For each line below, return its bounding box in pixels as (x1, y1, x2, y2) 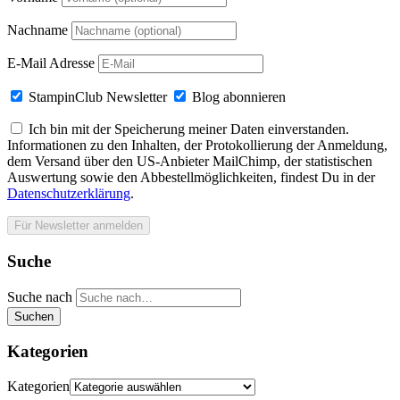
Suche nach (7, 288, 72, 304)
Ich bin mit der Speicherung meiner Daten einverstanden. (29, 121, 349, 137)
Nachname (7, 22, 68, 38)
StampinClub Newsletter (29, 89, 167, 105)
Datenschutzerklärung (7, 186, 130, 202)
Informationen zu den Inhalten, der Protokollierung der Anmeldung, (7, 137, 387, 154)
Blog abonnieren (192, 89, 286, 105)
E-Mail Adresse (7, 55, 95, 71)
